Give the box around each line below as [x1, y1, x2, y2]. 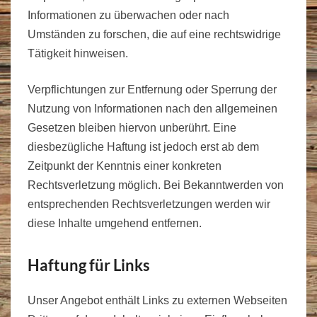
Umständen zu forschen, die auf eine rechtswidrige [28, 28, 281, 40]
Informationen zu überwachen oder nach [28, 8, 229, 21]
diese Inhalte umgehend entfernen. [28, 217, 202, 229]
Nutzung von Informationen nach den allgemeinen [28, 102, 277, 115]
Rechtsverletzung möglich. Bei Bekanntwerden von [28, 178, 284, 191]
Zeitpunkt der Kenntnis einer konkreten [28, 159, 221, 172]
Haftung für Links [28, 255, 150, 275]
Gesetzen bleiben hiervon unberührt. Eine [28, 121, 236, 134]
